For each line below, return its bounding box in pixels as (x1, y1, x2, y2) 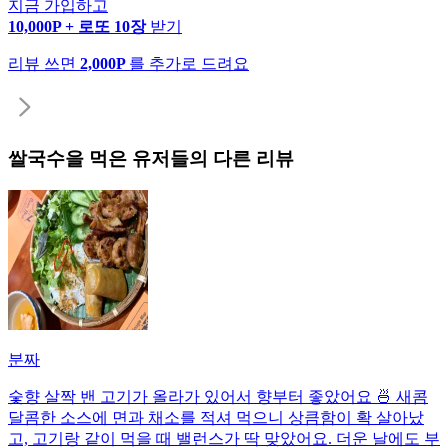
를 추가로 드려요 (129, 54, 249, 72)
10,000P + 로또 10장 (8, 17, 150, 35)
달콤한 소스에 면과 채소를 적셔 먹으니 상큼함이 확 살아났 (8, 409, 424, 427)
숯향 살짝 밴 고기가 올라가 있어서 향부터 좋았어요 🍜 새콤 (8, 388, 428, 406)
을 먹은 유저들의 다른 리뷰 (65, 147, 294, 169)
